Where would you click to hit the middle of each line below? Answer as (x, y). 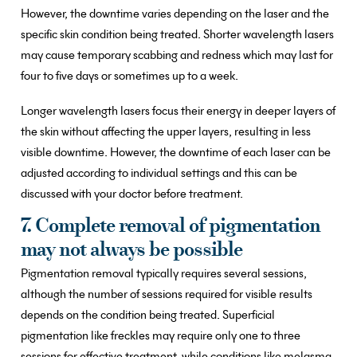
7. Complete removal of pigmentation (171, 227)
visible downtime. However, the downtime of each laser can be (176, 153)
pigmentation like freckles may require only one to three (161, 336)
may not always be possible (131, 251)
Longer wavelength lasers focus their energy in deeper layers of (178, 111)
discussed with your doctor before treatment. (132, 194)
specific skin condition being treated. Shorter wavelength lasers (177, 35)
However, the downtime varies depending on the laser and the (175, 14)
